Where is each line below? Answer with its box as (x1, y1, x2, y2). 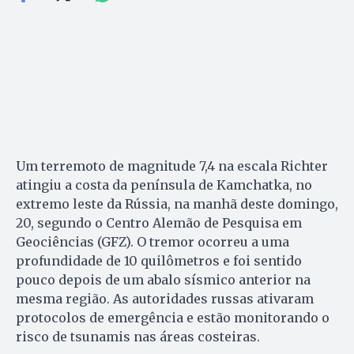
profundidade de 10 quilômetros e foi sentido (16, 252, 302, 269)
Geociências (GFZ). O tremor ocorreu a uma (16, 233, 289, 250)
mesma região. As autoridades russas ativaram (16, 290, 314, 307)
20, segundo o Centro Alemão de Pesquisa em (16, 214, 302, 231)
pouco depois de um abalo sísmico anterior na (16, 271, 311, 288)
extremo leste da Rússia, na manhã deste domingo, (16, 195, 338, 212)
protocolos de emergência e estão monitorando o (16, 309, 330, 326)
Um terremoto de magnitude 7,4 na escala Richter (16, 157, 328, 174)
